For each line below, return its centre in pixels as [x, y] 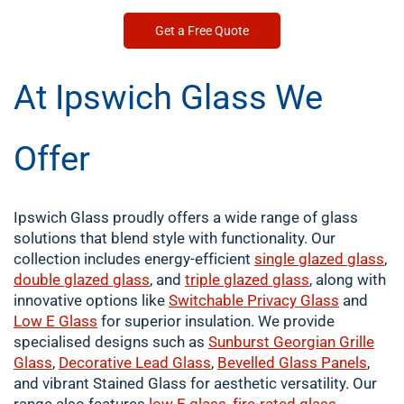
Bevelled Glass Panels [292, 363]
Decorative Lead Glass [135, 363]
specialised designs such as [111, 342]
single [276, 259]
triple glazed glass [247, 280]
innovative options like [91, 300]
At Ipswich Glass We [168, 97]
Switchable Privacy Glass [254, 300]
